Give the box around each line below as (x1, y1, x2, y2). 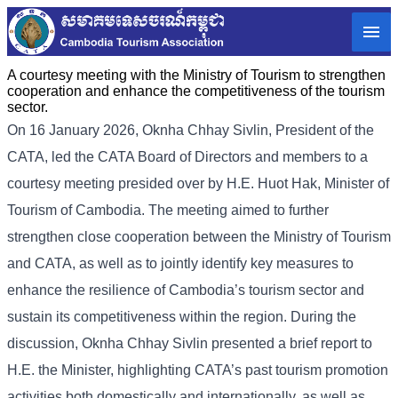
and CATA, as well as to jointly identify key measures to (7, 256, 354, 272)
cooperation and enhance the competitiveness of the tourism (7, 84, 385, 99)
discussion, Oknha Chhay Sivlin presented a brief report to (7, 336, 372, 352)
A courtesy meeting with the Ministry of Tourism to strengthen (7, 68, 386, 84)
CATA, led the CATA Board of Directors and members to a (7, 149, 368, 165)
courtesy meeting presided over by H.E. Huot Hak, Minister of (7, 176, 389, 192)
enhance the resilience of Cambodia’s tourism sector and (7, 283, 364, 298)
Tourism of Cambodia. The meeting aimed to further (7, 203, 329, 219)
